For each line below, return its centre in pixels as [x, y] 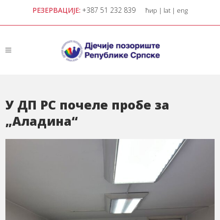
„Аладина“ [42, 121]
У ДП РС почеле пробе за [88, 105]
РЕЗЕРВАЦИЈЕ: [56, 10]
